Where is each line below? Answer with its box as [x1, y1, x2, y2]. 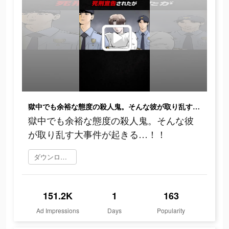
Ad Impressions [36, 206, 80, 215]
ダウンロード [60, 152, 67, 162]
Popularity [157, 206, 186, 215]
